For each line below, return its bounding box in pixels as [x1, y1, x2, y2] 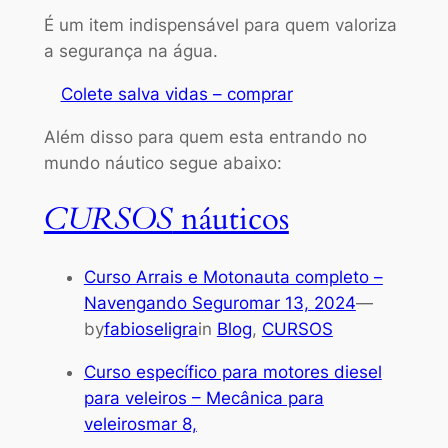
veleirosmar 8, [83, 413, 197, 434]
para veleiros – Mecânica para [83, 387, 324, 408]
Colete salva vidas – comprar [60, 83, 293, 104]
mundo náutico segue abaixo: [43, 152, 282, 173]
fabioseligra [103, 319, 198, 339]
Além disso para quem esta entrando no [43, 126, 367, 147]
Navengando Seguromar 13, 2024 [83, 293, 356, 313]
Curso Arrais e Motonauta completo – [83, 267, 383, 287]
